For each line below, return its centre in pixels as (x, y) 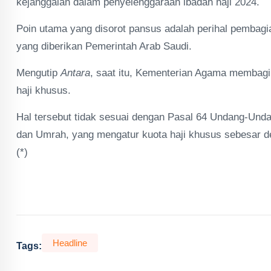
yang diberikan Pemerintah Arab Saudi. (104, 46)
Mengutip (38, 73)
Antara (75, 73)
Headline (70, 243)
